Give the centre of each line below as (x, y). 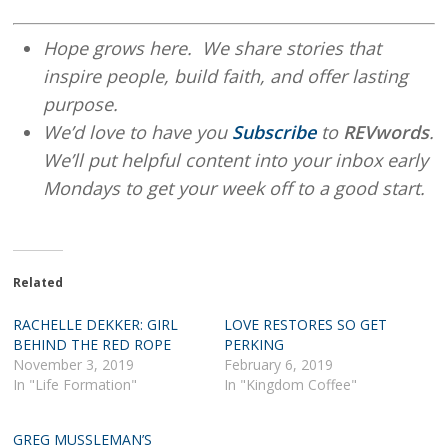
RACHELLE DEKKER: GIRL (96, 324)
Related (38, 282)
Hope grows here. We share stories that (212, 47)
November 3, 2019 (74, 364)
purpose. (81, 103)
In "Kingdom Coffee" (290, 384)
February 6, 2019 (278, 364)
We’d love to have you (138, 131)
